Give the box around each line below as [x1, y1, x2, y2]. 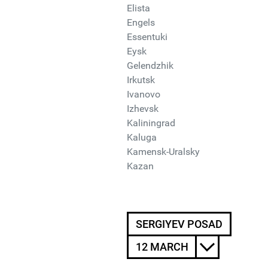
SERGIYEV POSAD [136, 218, 223, 230]
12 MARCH [136, 240, 188, 253]
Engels [127, 17, 155, 28]
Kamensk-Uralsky [127, 146, 200, 157]
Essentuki [127, 31, 167, 42]
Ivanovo [127, 89, 160, 100]
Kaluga [127, 132, 157, 143]
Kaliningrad [127, 117, 175, 129]
